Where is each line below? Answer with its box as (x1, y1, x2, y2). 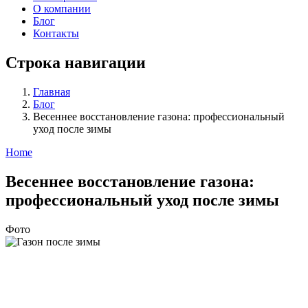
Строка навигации (5, 53, 146, 71)
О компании (33, 3, 91, 14)
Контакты (33, 27, 79, 39)
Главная (33, 85, 70, 98)
